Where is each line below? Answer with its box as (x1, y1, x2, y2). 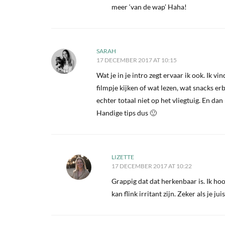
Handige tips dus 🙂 (96, 108, 157, 117)
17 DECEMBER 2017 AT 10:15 (96, 56, 177, 64)
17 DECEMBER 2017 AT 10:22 (111, 162, 192, 170)
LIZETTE (111, 153, 134, 161)
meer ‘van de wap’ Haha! (111, 3, 187, 11)
